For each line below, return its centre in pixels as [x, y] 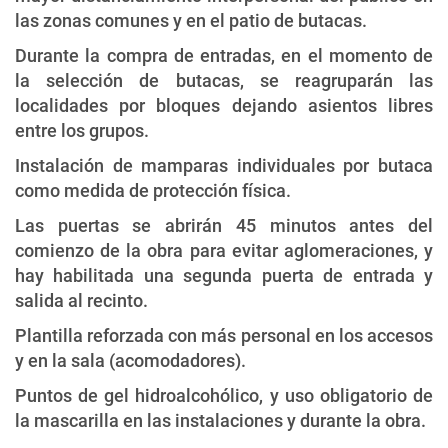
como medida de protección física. [153, 190]
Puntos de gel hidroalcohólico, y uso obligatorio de [224, 395]
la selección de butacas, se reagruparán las [224, 80]
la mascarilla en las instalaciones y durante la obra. [220, 420]
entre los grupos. [82, 130]
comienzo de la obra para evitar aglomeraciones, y [224, 250]
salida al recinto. [81, 300]
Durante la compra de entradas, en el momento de [224, 55]
